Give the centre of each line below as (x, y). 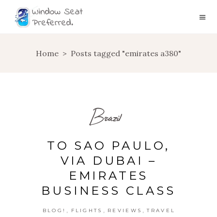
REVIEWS (125, 210)
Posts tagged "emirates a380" (126, 54)
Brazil (105, 117)
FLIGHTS (87, 210)
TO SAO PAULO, (108, 146)
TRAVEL (161, 210)
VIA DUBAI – (108, 161)
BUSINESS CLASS (108, 191)
